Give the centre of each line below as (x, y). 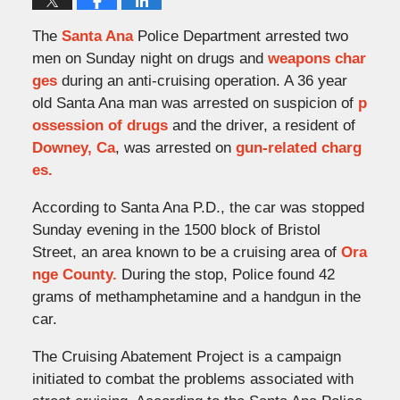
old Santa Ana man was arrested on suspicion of (195, 103)
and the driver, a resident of (261, 125)
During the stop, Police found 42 (225, 274)
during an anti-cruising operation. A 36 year (202, 80)
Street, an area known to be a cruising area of (186, 252)
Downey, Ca (73, 147)
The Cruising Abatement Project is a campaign (186, 356)
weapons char (317, 58)
